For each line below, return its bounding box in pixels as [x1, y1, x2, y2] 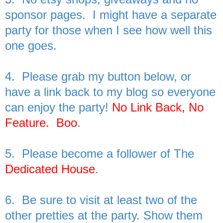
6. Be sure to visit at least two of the [5, 193, 197, 207]
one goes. [5, 38, 57, 52]
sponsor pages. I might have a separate [5, 7, 217, 21]
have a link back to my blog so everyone [5, 85, 216, 99]
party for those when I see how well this [5, 23, 212, 37]
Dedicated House [5, 162, 95, 176]
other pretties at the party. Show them [5, 208, 203, 222]
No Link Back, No [112, 100, 204, 114]
